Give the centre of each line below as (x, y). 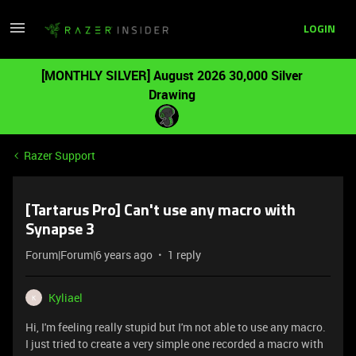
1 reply (184, 255)
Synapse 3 (60, 230)
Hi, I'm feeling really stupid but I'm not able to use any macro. (176, 327)
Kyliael (66, 298)
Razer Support (60, 155)
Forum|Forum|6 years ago (89, 255)
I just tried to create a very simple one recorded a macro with (174, 344)
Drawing (172, 95)
